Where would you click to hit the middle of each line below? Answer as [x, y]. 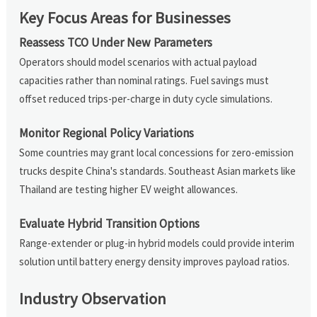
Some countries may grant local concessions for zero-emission [157, 152]
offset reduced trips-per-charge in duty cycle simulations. [146, 98]
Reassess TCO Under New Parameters [116, 42]
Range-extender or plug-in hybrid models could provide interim [157, 243]
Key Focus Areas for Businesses [125, 17]
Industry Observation [93, 298]
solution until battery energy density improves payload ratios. [155, 261]
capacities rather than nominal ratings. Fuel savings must [144, 80]
